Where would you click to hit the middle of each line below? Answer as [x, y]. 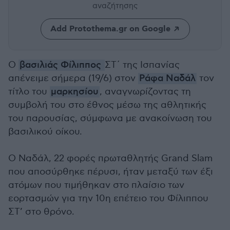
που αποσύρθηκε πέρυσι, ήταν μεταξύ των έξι [111, 172]
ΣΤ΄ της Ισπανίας [142, 65]
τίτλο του [29, 92]
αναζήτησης [115, 6]
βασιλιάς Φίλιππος [62, 65]
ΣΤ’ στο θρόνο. [41, 212]
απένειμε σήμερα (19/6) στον [73, 78]
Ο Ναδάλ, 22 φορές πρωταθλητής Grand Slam [110, 158]
